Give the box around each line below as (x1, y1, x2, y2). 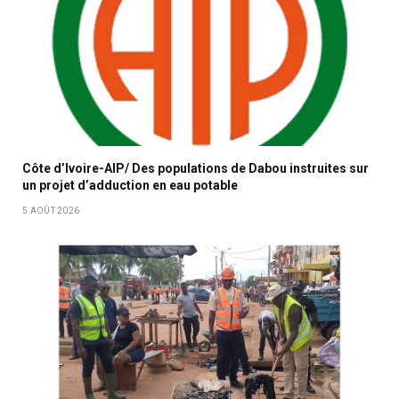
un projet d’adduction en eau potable (22, 178, 238, 193)
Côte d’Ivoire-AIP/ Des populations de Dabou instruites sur (22, 161, 369, 176)
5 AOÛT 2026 (22, 206, 80, 216)
